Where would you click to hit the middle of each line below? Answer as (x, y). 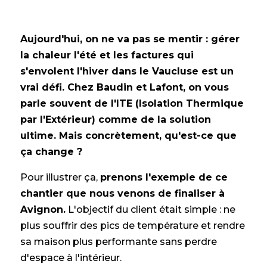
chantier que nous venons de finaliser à (122, 193)
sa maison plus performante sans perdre (118, 242)
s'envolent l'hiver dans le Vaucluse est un (127, 71)
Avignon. (43, 209)
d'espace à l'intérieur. (71, 258)
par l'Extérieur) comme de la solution (115, 119)
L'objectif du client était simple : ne (150, 209)
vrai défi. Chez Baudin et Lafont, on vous (124, 87)
